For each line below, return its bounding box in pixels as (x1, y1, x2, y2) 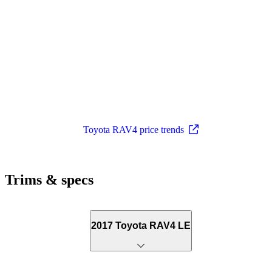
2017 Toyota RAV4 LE (91, 220, 191, 231)
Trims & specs (5, 171, 93, 188)
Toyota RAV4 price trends (83, 124, 184, 135)
